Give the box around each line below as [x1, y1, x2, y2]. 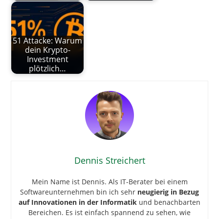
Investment [26, 54, 68, 65]
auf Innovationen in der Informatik [19, 197, 137, 207]
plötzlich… [29, 63, 66, 74]
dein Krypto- [24, 44, 70, 56]
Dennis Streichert [74, 154, 145, 166]
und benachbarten [137, 197, 200, 207]
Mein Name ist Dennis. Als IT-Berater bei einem [31, 176, 188, 186]
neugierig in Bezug [137, 187, 199, 197]
